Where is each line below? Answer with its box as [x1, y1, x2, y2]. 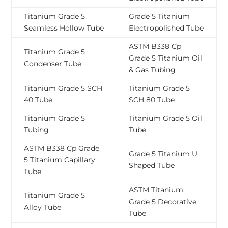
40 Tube [24, 95, 53, 105]
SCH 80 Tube [129, 95, 175, 105]
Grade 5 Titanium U [129, 149, 198, 159]
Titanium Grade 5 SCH [24, 83, 103, 93]
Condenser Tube [24, 59, 82, 69]
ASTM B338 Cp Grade [24, 144, 100, 153]
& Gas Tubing [129, 65, 176, 75]
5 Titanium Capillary [24, 155, 96, 165]
